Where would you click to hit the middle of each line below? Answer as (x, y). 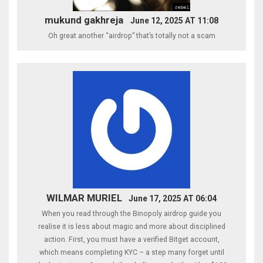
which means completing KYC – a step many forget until (131, 252)
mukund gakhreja (84, 20)
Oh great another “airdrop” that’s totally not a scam (131, 36)
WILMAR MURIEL (84, 198)
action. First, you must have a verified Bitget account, (131, 239)
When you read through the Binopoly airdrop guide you (131, 213)
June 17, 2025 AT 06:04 (173, 198)
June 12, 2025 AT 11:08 (174, 21)
